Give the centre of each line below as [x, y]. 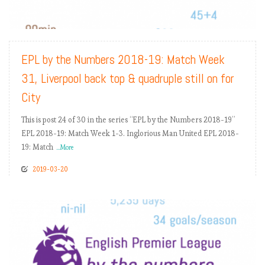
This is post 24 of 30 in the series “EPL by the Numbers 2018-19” [128, 120]
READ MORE [224, 15]
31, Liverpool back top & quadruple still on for [128, 79]
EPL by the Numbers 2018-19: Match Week [123, 60]
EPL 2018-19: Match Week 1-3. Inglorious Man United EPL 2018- [130, 134]
